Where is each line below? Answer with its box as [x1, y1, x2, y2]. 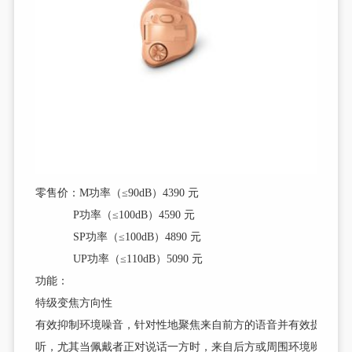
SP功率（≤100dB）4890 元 [35, 231, 202, 244]
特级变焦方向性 [35, 297, 113, 310]
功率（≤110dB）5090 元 [87, 253, 203, 266]
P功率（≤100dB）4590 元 [35, 209, 196, 222]
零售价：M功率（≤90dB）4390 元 [35, 187, 200, 200]
